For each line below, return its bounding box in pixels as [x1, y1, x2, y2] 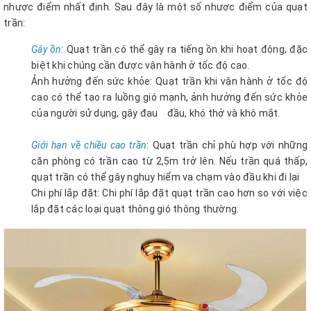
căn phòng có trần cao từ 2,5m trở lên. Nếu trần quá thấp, [31, 155, 308, 167]
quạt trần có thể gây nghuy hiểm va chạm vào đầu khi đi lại [31, 171, 300, 183]
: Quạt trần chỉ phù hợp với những [146, 140, 308, 151]
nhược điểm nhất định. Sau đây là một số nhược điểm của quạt [3, 1, 308, 13]
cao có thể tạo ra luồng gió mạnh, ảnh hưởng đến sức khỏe [31, 92, 308, 103]
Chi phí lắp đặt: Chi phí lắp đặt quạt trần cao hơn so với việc [31, 187, 308, 199]
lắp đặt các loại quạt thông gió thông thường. [31, 203, 239, 215]
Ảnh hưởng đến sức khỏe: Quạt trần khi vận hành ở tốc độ [31, 76, 308, 87]
